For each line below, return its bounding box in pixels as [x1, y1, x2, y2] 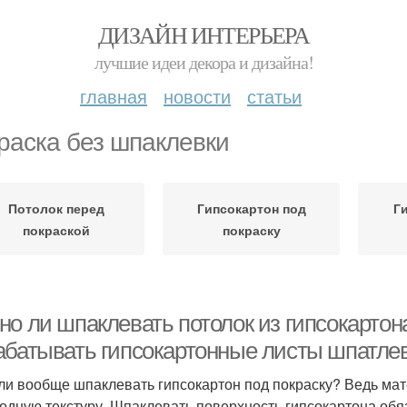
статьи [247, 83, 302, 109]
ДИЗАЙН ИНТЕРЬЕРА [97, 19, 310, 50]
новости [164, 83, 231, 109]
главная [80, 83, 147, 109]
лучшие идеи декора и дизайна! [94, 50, 313, 74]
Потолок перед [7, 199, 104, 217]
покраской [22, 221, 90, 239]
